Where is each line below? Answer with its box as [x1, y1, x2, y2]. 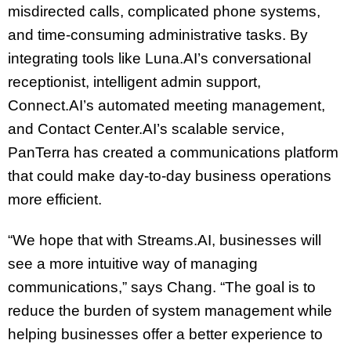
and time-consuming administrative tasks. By [8, 26, 308, 43]
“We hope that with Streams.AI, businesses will [8, 232, 321, 249]
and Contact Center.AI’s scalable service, [8, 120, 284, 137]
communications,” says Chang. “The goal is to [8, 279, 316, 296]
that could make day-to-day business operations [8, 167, 331, 184]
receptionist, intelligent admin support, [8, 73, 261, 90]
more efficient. [8, 190, 102, 208]
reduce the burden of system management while [8, 302, 332, 320]
